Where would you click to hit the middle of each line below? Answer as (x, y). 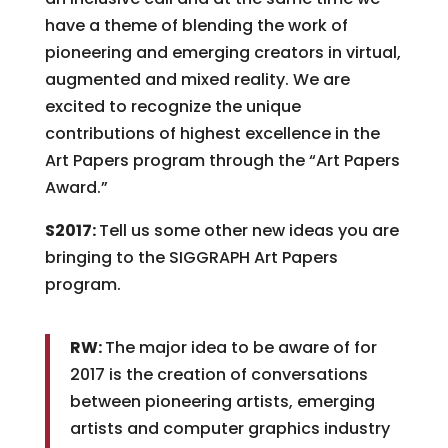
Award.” (76, 187)
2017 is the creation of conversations (218, 374)
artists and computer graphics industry (229, 428)
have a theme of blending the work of (196, 25)
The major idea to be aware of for (240, 347)
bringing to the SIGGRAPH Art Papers (191, 257)
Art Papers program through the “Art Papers (222, 160)
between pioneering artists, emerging (222, 401)
